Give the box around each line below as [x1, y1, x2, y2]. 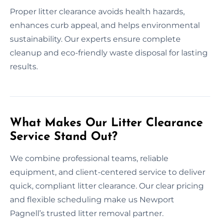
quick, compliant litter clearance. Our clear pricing [10, 181, 204, 191]
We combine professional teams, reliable [10, 153, 168, 163]
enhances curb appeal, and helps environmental [10, 20, 200, 30]
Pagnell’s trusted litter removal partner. [10, 208, 164, 218]
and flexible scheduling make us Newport [10, 194, 174, 204]
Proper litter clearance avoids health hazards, [10, 6, 185, 16]
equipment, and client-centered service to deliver [10, 167, 205, 177]
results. [10, 61, 38, 71]
